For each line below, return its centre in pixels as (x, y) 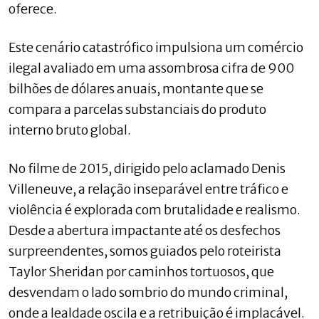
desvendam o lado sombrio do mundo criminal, (148, 292)
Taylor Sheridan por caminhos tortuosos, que (141, 271)
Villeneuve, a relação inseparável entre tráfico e (148, 189)
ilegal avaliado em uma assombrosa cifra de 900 (151, 68)
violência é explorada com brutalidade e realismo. (155, 209)
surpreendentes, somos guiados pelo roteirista (145, 251)
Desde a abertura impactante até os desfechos (145, 230)
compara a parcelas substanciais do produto (137, 109)
